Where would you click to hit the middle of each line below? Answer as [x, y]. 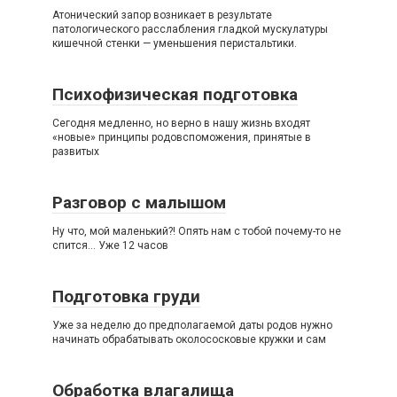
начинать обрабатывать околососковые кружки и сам [189, 339]
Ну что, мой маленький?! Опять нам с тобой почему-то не [197, 231]
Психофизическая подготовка [175, 94]
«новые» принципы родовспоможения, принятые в [182, 137]
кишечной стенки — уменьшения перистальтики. [175, 43]
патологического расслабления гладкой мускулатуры [190, 29]
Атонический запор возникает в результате [162, 15]
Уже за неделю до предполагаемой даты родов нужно [192, 325]
